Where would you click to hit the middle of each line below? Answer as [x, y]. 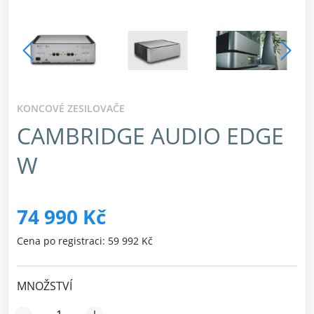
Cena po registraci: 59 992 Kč [85, 241]
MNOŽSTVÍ [45, 286]
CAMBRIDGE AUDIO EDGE [150, 136]
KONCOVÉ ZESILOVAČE [71, 108]
